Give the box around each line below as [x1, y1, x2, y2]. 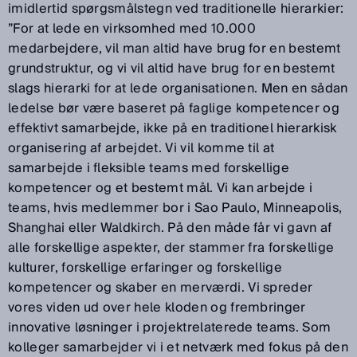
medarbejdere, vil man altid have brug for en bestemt [8, 37, 341, 61]
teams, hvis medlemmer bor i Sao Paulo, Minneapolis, [8, 197, 343, 220]
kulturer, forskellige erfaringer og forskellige [8, 257, 283, 280]
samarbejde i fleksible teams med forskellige [8, 157, 290, 180]
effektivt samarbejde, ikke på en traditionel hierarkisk [8, 117, 337, 140]
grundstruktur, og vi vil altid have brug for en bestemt [8, 57, 335, 80]
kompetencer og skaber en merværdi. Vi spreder [8, 277, 313, 300]
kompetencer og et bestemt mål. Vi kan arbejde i [8, 177, 313, 200]
